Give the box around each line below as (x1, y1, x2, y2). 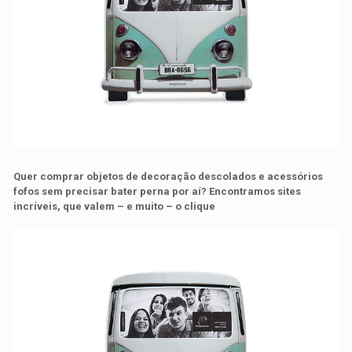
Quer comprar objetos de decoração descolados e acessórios (13, 170, 324, 182)
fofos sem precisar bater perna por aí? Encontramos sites (13, 185, 302, 197)
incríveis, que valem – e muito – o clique (13, 200, 216, 212)
